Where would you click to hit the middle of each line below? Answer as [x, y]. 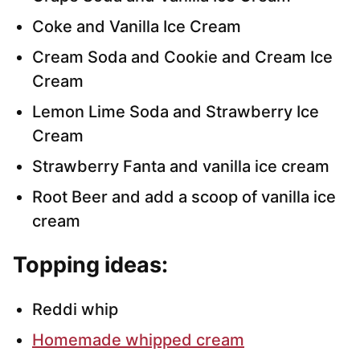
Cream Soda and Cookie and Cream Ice [182, 57]
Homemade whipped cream [138, 340]
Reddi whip [75, 310]
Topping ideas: [90, 265]
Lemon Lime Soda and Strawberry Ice [176, 112]
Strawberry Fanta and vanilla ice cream [181, 167]
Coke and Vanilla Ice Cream [137, 27]
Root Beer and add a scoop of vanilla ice [184, 197]
